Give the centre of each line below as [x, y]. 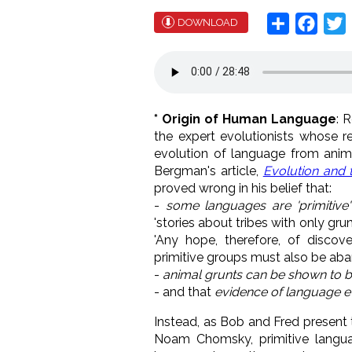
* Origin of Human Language [246, 119]
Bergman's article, [209, 170]
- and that [184, 291]
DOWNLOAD [208, 22]
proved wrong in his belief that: [243, 188]
